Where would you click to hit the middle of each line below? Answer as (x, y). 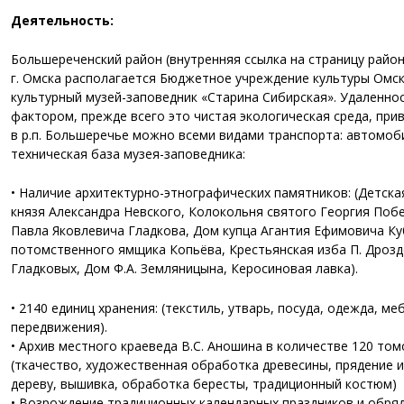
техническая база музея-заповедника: (130, 154)
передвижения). (61, 326)
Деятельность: (64, 20)
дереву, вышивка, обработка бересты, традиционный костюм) (206, 383)
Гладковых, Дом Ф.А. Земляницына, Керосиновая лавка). (186, 269)
